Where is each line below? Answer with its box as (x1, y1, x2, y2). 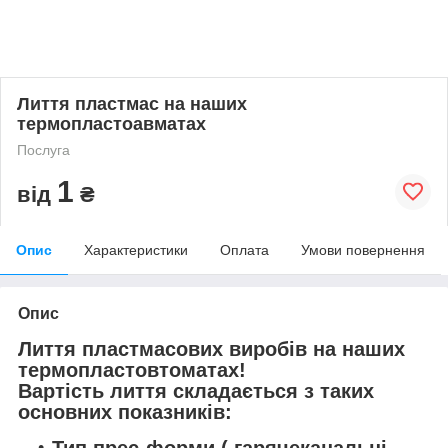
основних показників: (18, 400, 232, 423)
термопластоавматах (17, 113, 206, 134)
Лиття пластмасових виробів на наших (18, 337, 405, 360)
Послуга (17, 141, 70, 158)
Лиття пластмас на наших (17, 93, 247, 114)
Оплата (220, 241, 269, 258)
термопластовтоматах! (18, 358, 246, 381)
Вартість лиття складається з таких (18, 379, 374, 402)
